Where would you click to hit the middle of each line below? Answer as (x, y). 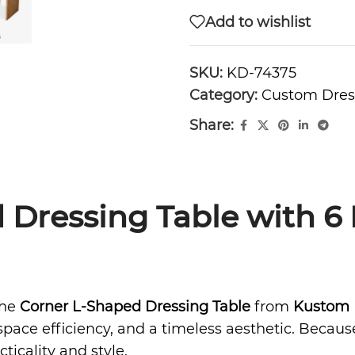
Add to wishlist (258, 22)
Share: (212, 125)
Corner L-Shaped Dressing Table (135, 307)
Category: (223, 95)
